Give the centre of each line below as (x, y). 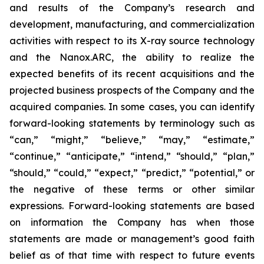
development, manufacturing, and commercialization (132, 24)
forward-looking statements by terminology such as (132, 123)
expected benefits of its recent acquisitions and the (132, 74)
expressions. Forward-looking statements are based (132, 206)
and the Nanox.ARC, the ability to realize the (132, 57)
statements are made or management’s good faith (132, 239)
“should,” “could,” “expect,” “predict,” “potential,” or (132, 173)
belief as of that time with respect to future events (132, 255)
